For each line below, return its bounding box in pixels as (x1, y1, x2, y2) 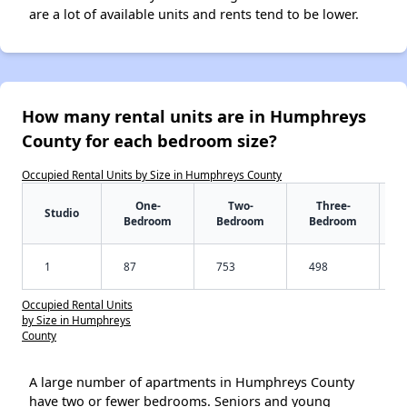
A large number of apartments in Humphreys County (29, 372, 354, 391)
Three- (315, 197, 351, 213)
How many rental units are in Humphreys (22, 104, 366, 127)
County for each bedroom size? (22, 128, 277, 152)
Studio (45, 204, 79, 220)
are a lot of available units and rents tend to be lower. (29, 5, 359, 23)
